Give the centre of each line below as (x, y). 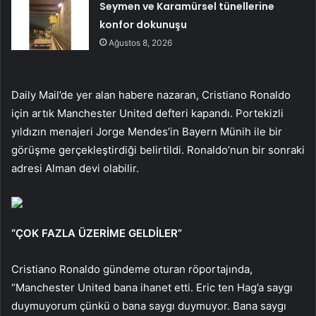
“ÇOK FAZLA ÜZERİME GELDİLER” (97, 233)
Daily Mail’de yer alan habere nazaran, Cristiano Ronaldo (151, 95)
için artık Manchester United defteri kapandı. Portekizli (147, 114)
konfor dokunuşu (144, 25)
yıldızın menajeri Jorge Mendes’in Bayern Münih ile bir (147, 132)
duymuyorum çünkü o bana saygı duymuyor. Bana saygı (149, 306)
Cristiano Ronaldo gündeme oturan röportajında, (132, 269)
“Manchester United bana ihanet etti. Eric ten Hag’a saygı (152, 288)
